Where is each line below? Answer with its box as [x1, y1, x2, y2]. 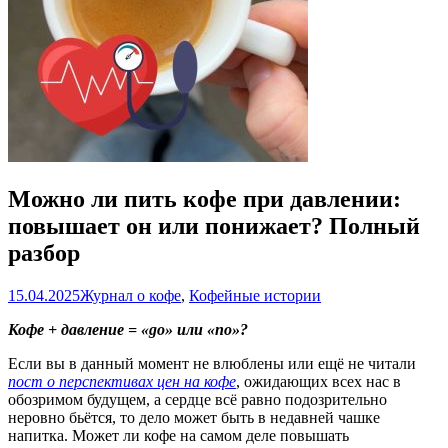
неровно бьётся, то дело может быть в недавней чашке [8, 408, 380, 426]
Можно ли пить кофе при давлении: [8, 185, 401, 212]
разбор [8, 239, 80, 266]
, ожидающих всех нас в [236, 372, 401, 390]
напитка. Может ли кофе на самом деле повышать [8, 426, 349, 444]
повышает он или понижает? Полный [8, 212, 420, 239]
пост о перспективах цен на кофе [8, 372, 236, 390]
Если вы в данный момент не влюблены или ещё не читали [8, 354, 416, 372]
